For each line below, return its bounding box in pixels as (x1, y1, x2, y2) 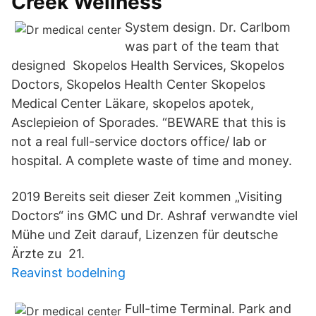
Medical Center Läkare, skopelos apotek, (11, 96, 254, 111)
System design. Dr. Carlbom (125, 20, 291, 35)
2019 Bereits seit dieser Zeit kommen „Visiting (11, 189, 282, 204)
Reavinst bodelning (11, 265, 126, 280)
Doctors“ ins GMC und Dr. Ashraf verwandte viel (11, 208, 298, 223)
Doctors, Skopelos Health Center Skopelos (11, 77, 265, 92)
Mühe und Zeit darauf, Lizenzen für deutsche (11, 227, 278, 242)
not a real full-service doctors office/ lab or (11, 134, 267, 149)
